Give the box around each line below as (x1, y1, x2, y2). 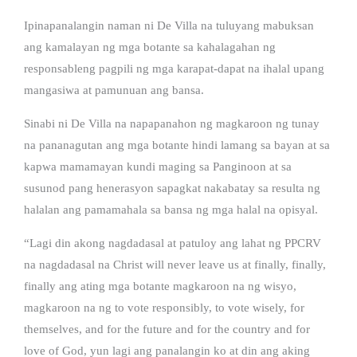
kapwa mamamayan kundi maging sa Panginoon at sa (24, 159, 292, 173)
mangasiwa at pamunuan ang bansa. (24, 83, 204, 96)
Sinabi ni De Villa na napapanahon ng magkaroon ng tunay (24, 116, 320, 130)
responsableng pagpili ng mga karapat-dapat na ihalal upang (24, 61, 324, 75)
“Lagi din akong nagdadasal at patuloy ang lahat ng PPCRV (24, 236, 321, 249)
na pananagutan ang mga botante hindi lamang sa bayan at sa (24, 138, 330, 151)
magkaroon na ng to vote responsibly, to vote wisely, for (24, 300, 304, 314)
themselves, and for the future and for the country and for (24, 322, 310, 335)
